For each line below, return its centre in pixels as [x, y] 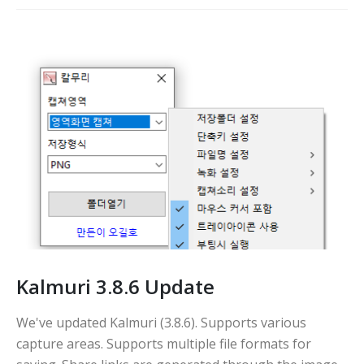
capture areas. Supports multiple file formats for [164, 344]
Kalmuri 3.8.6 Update [115, 287]
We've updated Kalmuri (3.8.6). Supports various [161, 323]
